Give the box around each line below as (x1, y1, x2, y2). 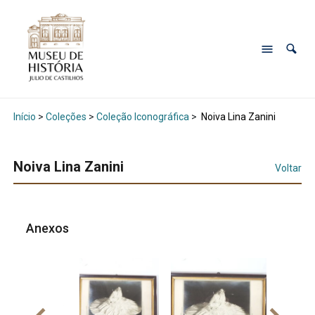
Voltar (275, 162, 302, 174)
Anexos (26, 221, 72, 236)
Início (13, 111, 36, 123)
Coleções (45, 111, 86, 123)
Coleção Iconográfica (96, 111, 189, 123)
